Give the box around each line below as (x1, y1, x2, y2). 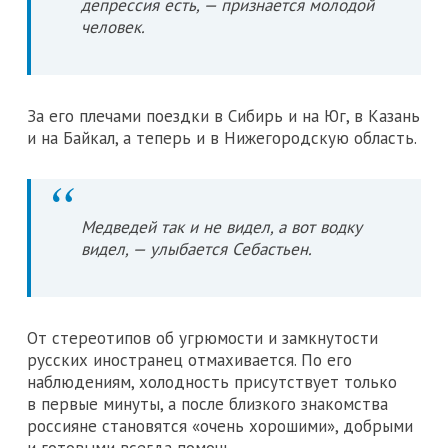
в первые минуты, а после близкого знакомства (27, 392, 388, 415)
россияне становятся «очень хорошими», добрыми (27, 414, 413, 437)
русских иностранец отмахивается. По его (27, 348, 352, 371)
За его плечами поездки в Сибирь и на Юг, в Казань (27, 104, 420, 127)
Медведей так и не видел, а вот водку (81, 215, 362, 238)
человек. (81, 15, 145, 38)
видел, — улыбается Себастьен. (81, 237, 312, 260)
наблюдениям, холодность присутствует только (27, 370, 397, 393)
